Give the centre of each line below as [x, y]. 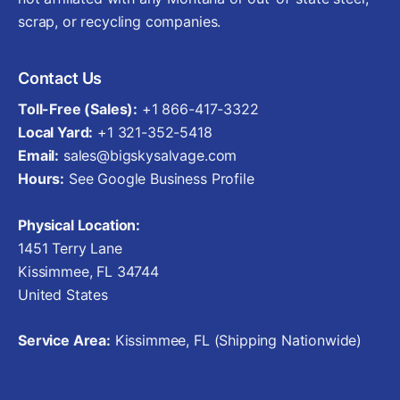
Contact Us [60, 78]
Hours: [42, 179]
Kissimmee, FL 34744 [88, 271]
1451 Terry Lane [70, 248]
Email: [39, 155]
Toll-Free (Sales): [78, 109]
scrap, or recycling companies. [120, 21]
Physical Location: [79, 225]
